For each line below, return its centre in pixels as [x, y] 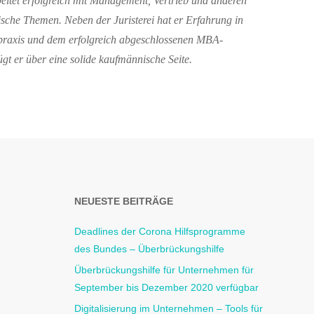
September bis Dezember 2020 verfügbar [166, 287]
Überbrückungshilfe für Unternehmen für [164, 269]
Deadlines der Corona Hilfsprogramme [160, 231]
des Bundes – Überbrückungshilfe [149, 248]
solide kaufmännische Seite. [130, 60]
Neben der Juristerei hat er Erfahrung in [154, 20]
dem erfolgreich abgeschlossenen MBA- [135, 40]
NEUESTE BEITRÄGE [124, 201]
